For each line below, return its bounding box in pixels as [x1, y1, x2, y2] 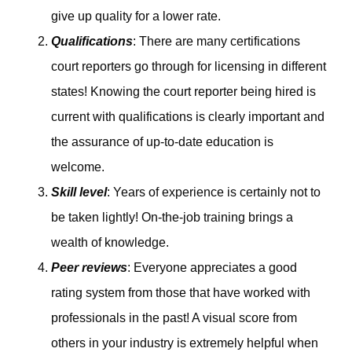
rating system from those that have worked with [51, 285, 310, 299]
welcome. [51, 159, 104, 174]
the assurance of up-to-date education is [51, 134, 273, 148]
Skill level [51, 185, 107, 199]
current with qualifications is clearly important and [51, 109, 324, 123]
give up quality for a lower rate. [51, 9, 221, 23]
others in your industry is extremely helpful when [51, 335, 318, 350]
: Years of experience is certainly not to [107, 185, 321, 199]
